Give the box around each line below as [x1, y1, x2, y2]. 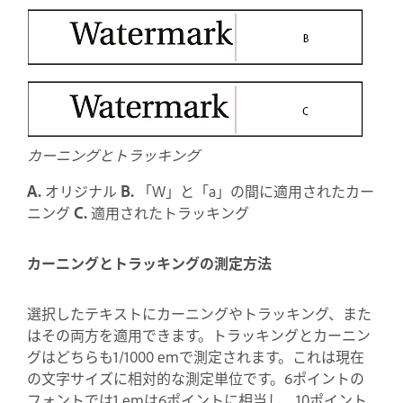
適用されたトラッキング [87, 201, 253, 223]
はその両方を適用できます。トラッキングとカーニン [27, 323, 371, 345]
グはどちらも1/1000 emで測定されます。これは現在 [27, 345, 364, 367]
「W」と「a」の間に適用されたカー [134, 179, 374, 201]
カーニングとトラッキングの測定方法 [27, 251, 272, 273]
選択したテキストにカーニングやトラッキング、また [27, 301, 372, 324]
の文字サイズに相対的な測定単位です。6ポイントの [27, 366, 364, 389]
